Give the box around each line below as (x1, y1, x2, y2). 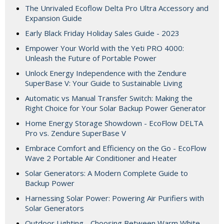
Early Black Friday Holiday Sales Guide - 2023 (25, 28, 179, 38)
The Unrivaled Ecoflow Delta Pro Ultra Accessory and (25, 3, 208, 13)
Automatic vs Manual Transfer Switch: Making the (25, 93, 192, 103)
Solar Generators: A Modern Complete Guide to (25, 168, 188, 178)
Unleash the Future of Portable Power (25, 53, 156, 63)
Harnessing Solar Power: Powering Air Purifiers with (25, 193, 204, 203)
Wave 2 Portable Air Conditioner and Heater (25, 153, 177, 163)
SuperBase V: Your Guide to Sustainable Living (25, 78, 182, 88)
